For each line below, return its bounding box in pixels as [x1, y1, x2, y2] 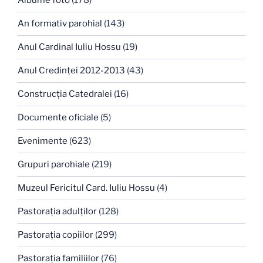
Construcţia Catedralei [18, 89, 112, 100]
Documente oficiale [18, 112, 99, 123]
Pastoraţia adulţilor [18, 206, 97, 217]
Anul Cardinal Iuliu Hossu [18, 42, 121, 53]
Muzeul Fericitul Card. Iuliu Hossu [18, 183, 155, 194]
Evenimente [18, 136, 68, 147]
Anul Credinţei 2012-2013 [18, 65, 125, 76]
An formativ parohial [18, 18, 102, 29]
